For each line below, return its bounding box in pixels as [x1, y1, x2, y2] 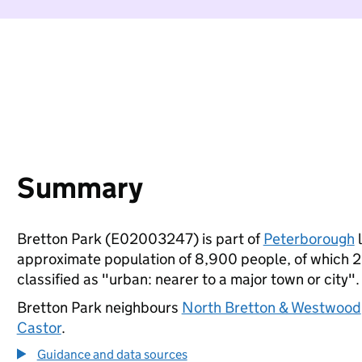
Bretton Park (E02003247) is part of [16, 229, 263, 248]
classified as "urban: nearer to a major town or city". [16, 270, 360, 288]
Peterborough [263, 229, 355, 248]
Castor [16, 318, 61, 337]
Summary [16, 170, 143, 206]
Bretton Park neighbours [16, 298, 182, 317]
